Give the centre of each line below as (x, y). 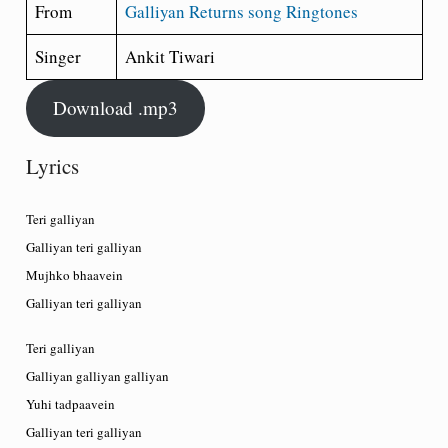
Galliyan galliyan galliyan (97, 375)
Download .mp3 (115, 108)
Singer (58, 56)
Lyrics (52, 166)
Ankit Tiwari (170, 56)
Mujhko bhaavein (74, 274)
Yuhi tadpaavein (70, 403)
